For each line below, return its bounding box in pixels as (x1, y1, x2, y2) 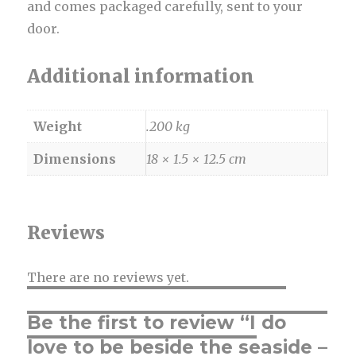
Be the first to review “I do (27, 311, 287, 334)
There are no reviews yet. (27, 269, 190, 285)
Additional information (27, 64, 255, 87)
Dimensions (33, 150, 117, 167)
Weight (33, 118, 83, 134)
